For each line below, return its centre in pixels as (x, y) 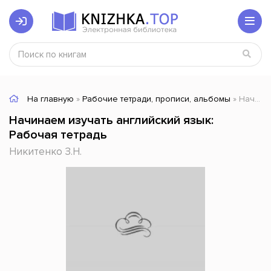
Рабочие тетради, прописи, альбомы (156, 99)
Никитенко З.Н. (45, 152)
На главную (51, 99)
